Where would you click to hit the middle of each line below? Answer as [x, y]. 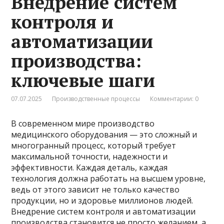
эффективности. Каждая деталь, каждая [89, 167]
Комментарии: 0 [174, 98]
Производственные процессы [96, 98]
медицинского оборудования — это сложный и [104, 134]
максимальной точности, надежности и [89, 156]
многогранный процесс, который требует [94, 145]
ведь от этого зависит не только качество [95, 189]
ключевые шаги [83, 80]
